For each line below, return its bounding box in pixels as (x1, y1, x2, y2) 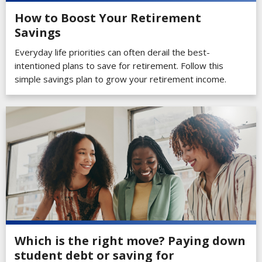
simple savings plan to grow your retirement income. (15, 73, 226, 85)
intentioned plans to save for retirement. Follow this (15, 60, 223, 71)
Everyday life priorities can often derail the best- (15, 46, 210, 58)
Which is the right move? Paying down (15, 233, 246, 249)
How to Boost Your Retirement (15, 10, 201, 26)
